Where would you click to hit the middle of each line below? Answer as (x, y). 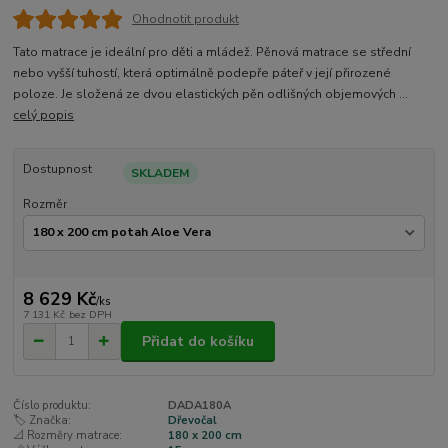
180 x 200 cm (204, 436)
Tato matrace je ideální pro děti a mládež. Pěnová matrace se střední (212, 52)
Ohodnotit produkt (185, 19)
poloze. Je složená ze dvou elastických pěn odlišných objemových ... (211, 94)
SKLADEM (160, 173)
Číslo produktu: (52, 406)
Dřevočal (192, 421)
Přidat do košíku (198, 341)
